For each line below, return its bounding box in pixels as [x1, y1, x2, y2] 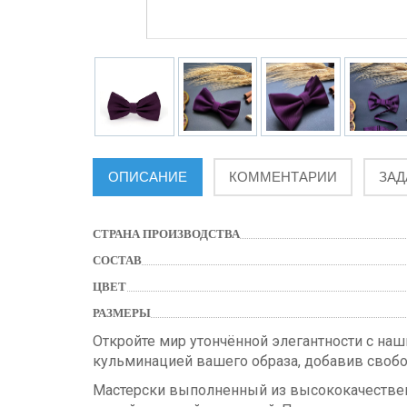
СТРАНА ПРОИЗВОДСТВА [93, 227, 240, 242]
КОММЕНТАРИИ [229, 169, 337, 185]
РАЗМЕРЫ [93, 306, 151, 321]
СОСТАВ [93, 253, 142, 268]
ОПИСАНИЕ [108, 169, 187, 185]
